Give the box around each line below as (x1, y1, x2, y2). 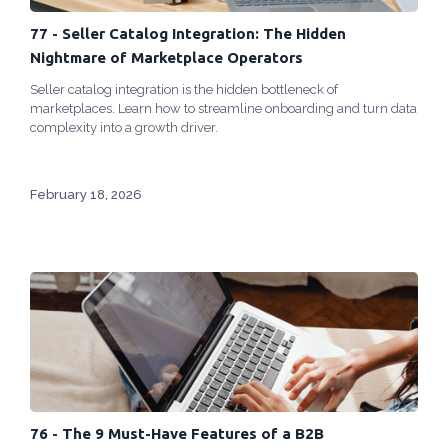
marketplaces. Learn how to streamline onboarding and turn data (30, 101, 417, 117)
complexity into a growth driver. (30, 120, 218, 136)
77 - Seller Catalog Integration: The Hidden (30, 25, 346, 43)
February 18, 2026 (30, 187, 142, 203)
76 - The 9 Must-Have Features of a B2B (30, 425, 324, 443)
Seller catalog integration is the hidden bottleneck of (30, 82, 338, 98)
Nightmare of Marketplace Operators (30, 49, 303, 67)
